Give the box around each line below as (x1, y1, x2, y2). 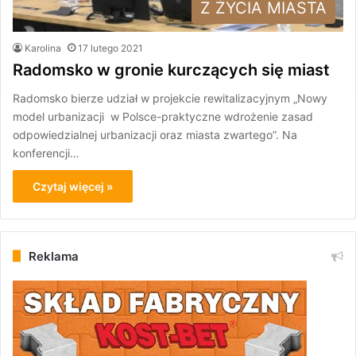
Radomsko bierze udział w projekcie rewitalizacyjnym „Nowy (13, 91, 327, 105)
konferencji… (13, 145, 79, 160)
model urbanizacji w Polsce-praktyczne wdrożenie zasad (13, 109, 313, 123)
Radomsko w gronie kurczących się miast (13, 60, 330, 79)
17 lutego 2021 (78, 41, 143, 54)
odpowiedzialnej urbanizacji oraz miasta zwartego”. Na (13, 127, 297, 141)
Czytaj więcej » (33, 179, 113, 193)
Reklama (29, 248, 79, 264)
